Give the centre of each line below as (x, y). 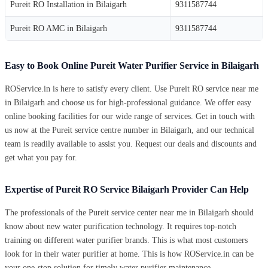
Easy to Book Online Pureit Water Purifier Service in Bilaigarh (132, 65)
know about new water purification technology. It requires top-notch (121, 226)
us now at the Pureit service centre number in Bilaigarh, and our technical (130, 130)
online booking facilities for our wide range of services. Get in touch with (130, 116)
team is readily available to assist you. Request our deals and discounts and (131, 144)
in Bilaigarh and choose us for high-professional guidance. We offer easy (128, 102)
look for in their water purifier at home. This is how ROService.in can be (129, 254)
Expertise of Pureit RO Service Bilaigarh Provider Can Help (127, 189)
